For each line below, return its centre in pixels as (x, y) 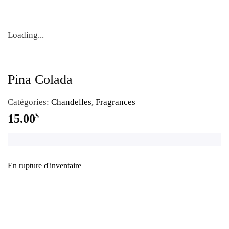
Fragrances (116, 102)
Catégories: (29, 102)
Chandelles (71, 102)
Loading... (26, 35)
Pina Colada (40, 79)
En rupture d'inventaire (44, 166)
